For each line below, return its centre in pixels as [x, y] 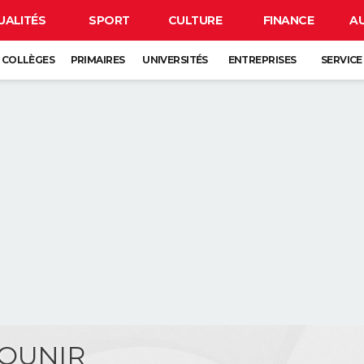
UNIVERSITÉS [175, 60]
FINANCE [288, 20]
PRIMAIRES [97, 60]
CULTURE [195, 20]
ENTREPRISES [262, 60]
